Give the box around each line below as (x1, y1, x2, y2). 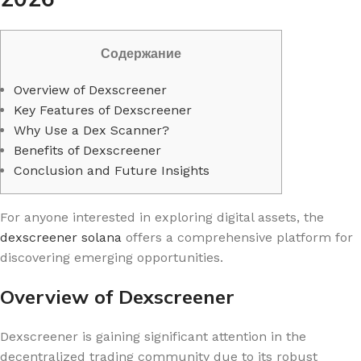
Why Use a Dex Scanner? (14, 122, 169, 138)
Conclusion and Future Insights (14, 163, 210, 178)
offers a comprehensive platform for (122, 230, 353, 245)
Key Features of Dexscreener (14, 102, 192, 118)
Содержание (101, 46, 181, 61)
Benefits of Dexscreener (14, 143, 161, 158)
